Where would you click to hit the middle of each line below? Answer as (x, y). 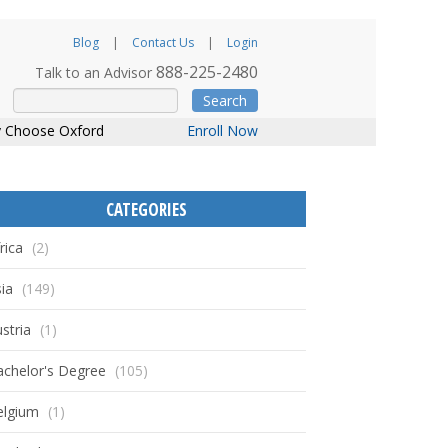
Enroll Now (223, 130)
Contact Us (163, 42)
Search (225, 100)
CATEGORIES (146, 209)
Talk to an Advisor (96, 72)
